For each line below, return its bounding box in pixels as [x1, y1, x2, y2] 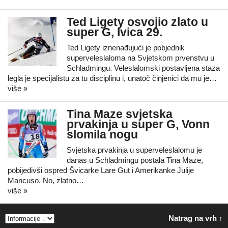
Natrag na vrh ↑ [168, 214, 223, 222]
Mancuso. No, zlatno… [8, 176, 84, 185]
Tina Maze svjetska [67, 108, 173, 121]
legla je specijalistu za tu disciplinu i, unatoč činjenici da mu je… [8, 74, 217, 82]
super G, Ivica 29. [67, 26, 162, 39]
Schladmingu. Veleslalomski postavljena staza [67, 64, 220, 72]
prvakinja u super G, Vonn [67, 118, 210, 131]
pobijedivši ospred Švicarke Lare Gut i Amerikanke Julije [8, 166, 194, 175]
